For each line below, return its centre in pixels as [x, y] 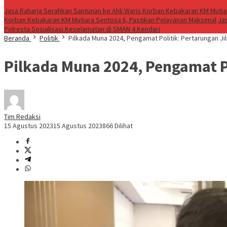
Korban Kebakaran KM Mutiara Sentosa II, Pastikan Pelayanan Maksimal [110, 20]
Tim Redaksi [22, 117]
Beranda [17, 38]
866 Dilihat [118, 126]
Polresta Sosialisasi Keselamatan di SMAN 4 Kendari [82, 29]
